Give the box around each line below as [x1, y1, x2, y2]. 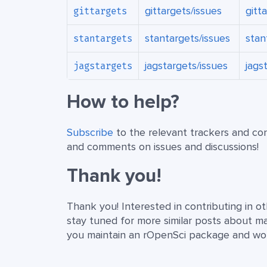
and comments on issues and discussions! [67, 140, 259, 154]
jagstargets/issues [145, 59, 228, 73]
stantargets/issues [145, 32, 230, 45]
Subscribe [67, 126, 113, 139]
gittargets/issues [145, 4, 222, 18]
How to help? [67, 91, 179, 114]
